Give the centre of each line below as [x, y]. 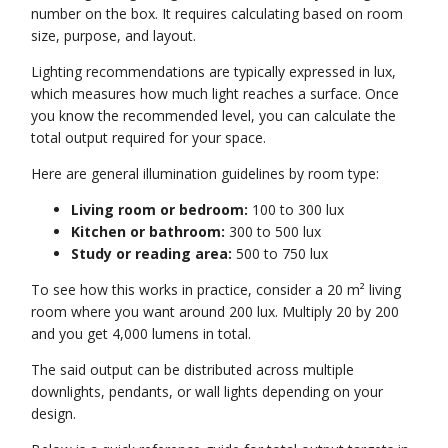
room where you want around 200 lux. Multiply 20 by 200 [215, 311]
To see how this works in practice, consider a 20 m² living [216, 289]
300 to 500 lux [273, 231]
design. [54, 413]
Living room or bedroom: [160, 209]
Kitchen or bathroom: [148, 231]
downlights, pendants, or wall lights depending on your [207, 391]
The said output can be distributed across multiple [193, 369]
